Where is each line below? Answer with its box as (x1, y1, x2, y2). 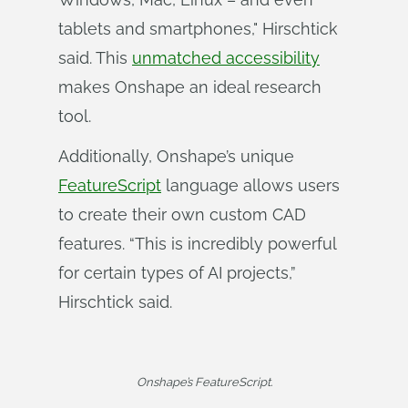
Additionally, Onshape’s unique (58, 147, 294, 166)
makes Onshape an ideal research (58, 77, 321, 97)
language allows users (161, 176, 340, 195)
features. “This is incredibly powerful (58, 234, 336, 253)
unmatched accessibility (132, 48, 320, 67)
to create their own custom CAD (58, 205, 306, 224)
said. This (58, 48, 132, 67)
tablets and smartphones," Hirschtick (58, 19, 338, 38)
